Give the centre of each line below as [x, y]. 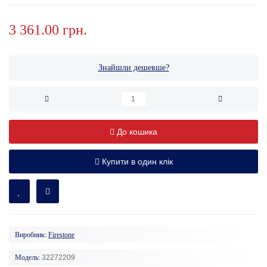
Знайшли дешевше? [133, 67]
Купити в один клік [137, 161]
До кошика [137, 131]
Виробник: [31, 235]
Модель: [27, 257]
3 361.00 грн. [48, 30]
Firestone [61, 235]
